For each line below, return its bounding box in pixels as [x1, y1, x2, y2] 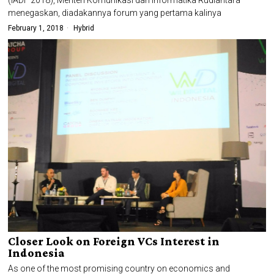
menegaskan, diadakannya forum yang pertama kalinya [8, 7, 222, 18]
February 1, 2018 [8, 23, 64, 32]
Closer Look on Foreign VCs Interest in [8, 235, 220, 248]
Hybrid [73, 23, 95, 32]
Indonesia [8, 246, 65, 260]
